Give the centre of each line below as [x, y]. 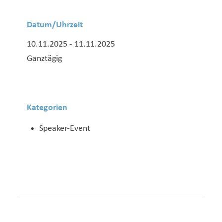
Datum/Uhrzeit [55, 25]
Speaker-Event [64, 129]
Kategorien [47, 108]
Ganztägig [44, 58]
